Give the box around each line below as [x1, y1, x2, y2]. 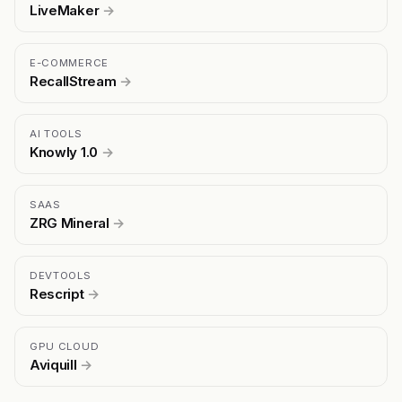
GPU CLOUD [30, 339, 100, 353]
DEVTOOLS [30, 268, 92, 282]
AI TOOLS [30, 127, 83, 140]
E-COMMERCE [30, 56, 109, 69]
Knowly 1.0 [30, 143, 101, 161]
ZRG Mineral [30, 214, 113, 232]
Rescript [30, 284, 88, 302]
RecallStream [30, 72, 119, 90]
